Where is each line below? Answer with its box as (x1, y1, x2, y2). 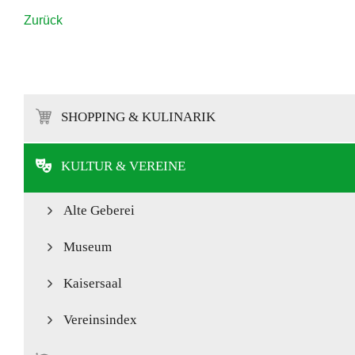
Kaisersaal (63, 275, 122, 291)
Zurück (24, 13, 63, 27)
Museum (63, 239, 112, 254)
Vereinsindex (63, 311, 137, 327)
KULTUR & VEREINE (61, 158, 185, 174)
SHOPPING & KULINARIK (61, 109, 216, 124)
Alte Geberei (63, 202, 135, 218)
